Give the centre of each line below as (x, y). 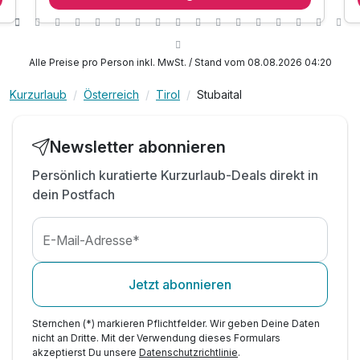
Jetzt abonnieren (180, 285)
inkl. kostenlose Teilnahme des (131, 77)
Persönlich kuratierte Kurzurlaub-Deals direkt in (175, 176)
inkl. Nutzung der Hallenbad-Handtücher (155, 57)
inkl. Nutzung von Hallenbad (123, 15)
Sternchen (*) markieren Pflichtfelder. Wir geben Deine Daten (176, 324)
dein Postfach (74, 195)
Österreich (111, 95)
